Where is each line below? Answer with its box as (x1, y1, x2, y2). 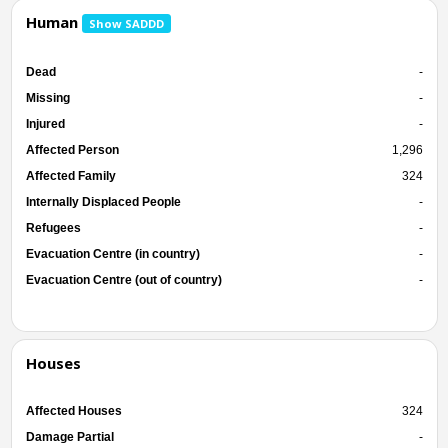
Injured (25, 116, 65, 131)
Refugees (25, 220, 81, 235)
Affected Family (25, 168, 116, 183)
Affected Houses (25, 403, 122, 418)
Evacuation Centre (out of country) (25, 272, 222, 287)
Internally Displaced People (25, 194, 181, 209)
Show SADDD (88, 16, 164, 31)
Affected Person (25, 142, 119, 157)
